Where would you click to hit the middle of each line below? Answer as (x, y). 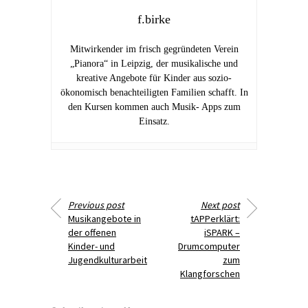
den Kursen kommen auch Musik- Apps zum (154, 107)
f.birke (154, 19)
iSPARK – (222, 232)
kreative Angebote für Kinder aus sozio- (154, 78)
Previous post (96, 205)
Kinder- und (91, 246)
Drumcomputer (209, 246)
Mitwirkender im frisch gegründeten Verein (154, 49)
